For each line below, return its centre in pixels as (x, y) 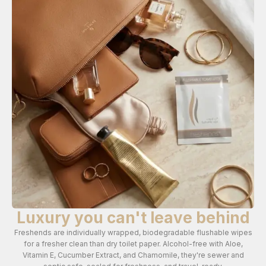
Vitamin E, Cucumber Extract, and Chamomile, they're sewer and (133, 255)
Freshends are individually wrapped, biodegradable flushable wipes (133, 232)
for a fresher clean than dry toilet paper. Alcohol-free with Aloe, (133, 243)
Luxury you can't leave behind (133, 217)
